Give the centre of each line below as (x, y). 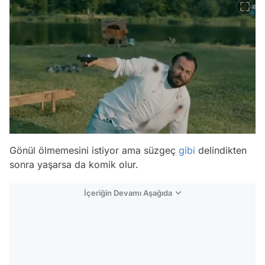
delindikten (221, 150)
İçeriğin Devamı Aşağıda (128, 193)
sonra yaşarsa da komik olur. (74, 164)
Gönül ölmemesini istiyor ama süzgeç (94, 150)
